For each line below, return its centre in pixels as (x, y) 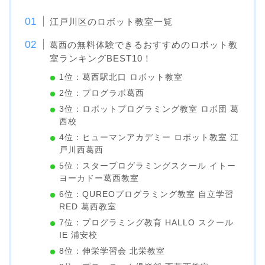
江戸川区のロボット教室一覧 (112, 22)
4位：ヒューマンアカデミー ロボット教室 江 (149, 138)
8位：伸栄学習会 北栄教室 (112, 251)
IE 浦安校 (79, 235)
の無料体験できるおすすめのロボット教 (153, 45)
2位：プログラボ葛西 (102, 93)
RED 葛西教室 (88, 207)
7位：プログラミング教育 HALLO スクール (147, 223)
